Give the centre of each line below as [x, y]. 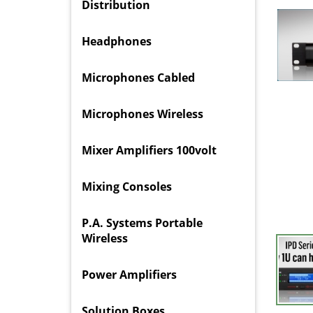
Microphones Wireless [143, 114]
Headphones [117, 42]
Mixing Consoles [127, 187]
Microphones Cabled [138, 78]
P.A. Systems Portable [142, 223]
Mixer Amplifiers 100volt [149, 151]
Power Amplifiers [129, 275]
